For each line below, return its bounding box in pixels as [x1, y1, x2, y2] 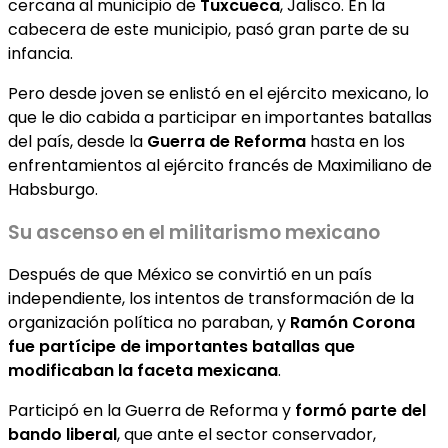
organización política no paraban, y [8, 311, 290, 335]
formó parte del [295, 399, 426, 423]
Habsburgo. [8, 177, 98, 201]
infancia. [8, 41, 73, 65]
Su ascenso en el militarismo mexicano [8, 218, 380, 246]
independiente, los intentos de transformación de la [8, 287, 414, 311]
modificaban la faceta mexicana [8, 359, 278, 383]
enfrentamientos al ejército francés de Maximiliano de [8, 153, 432, 177]
